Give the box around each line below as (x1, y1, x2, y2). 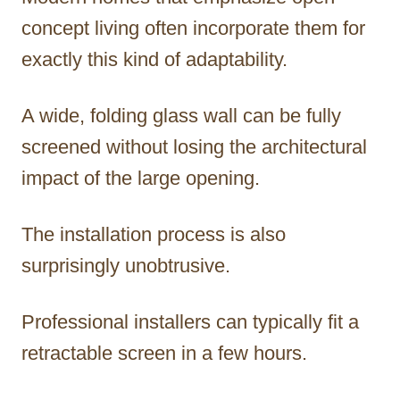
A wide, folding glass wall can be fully (21, 104, 341, 127)
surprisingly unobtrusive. (21, 254, 230, 277)
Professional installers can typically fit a (21, 310, 359, 333)
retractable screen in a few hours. (21, 341, 307, 364)
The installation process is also (21, 222, 286, 246)
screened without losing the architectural (21, 135, 367, 158)
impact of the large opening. (21, 166, 260, 189)
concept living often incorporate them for (21, 16, 365, 39)
